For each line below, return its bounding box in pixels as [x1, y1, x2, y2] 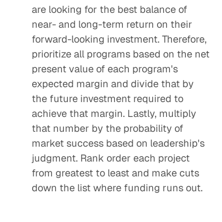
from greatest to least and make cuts [32, 166, 199, 179]
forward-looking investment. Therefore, [32, 33, 207, 46]
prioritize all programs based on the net [32, 48, 210, 60]
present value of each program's [32, 62, 178, 75]
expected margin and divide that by [32, 77, 194, 90]
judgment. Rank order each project [32, 152, 190, 165]
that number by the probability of [32, 122, 183, 135]
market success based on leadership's [32, 137, 205, 150]
